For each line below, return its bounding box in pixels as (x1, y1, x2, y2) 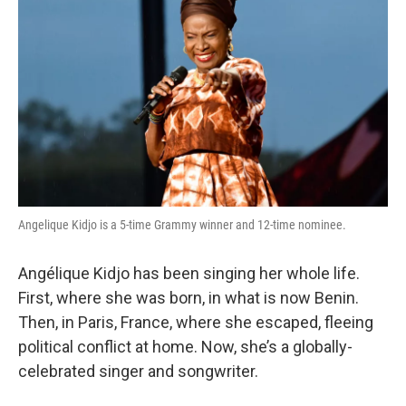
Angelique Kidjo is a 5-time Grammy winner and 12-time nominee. (18, 217, 346, 232)
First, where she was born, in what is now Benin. (18, 288, 359, 307)
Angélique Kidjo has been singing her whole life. (18, 264, 360, 283)
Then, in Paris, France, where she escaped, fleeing (18, 313, 373, 332)
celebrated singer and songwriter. (18, 362, 258, 381)
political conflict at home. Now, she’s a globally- (18, 337, 353, 356)
